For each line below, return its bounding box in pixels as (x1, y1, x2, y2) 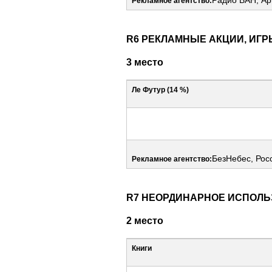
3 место (126, 56, 163, 67)
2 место (126, 214, 163, 226)
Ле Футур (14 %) (132, 85, 189, 94)
